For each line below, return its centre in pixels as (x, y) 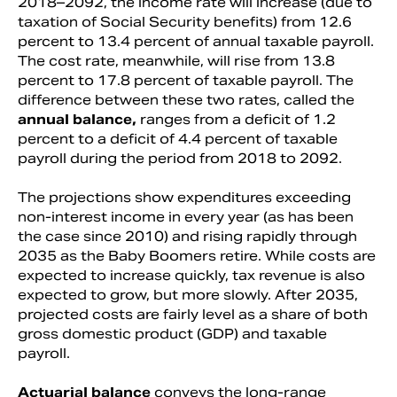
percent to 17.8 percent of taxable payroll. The (186, 80)
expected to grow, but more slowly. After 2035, (188, 294)
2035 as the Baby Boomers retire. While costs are (197, 255)
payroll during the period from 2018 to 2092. (180, 158)
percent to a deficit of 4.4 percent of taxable (178, 138)
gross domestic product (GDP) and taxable (172, 333)
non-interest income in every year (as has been (186, 216)
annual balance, (79, 119)
